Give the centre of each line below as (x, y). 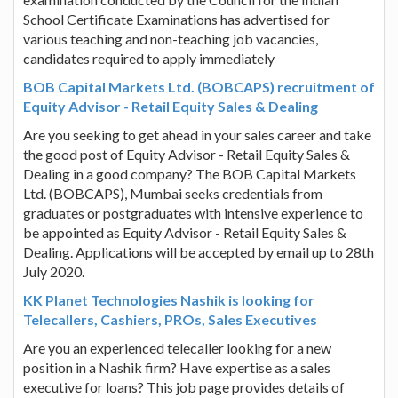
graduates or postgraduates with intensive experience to (193, 212)
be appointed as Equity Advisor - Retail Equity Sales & (185, 232)
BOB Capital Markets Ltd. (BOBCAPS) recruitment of (199, 86)
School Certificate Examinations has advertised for (176, 19)
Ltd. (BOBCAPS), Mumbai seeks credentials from (173, 193)
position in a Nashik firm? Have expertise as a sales (177, 367)
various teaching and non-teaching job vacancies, (171, 38)
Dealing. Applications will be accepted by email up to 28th (199, 251)
